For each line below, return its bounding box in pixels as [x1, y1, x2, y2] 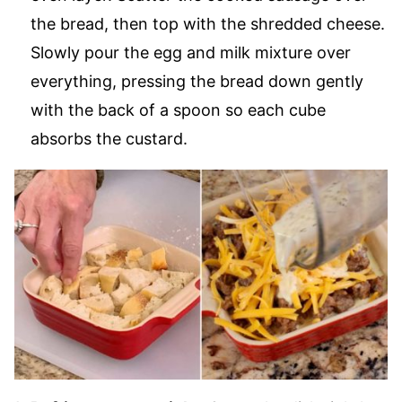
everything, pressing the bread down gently [31, 72, 363, 92]
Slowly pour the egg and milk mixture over [31, 43, 351, 63]
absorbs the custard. [31, 129, 188, 149]
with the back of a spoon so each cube [31, 100, 326, 120]
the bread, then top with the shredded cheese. [31, 14, 385, 34]
